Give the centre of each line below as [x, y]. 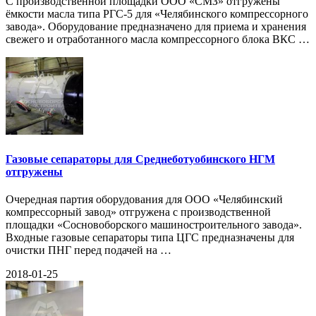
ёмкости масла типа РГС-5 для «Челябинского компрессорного [157, 14]
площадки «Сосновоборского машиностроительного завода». [154, 224]
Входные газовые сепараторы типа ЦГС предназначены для [150, 237]
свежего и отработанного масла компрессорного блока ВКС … [158, 39]
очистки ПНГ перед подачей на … [89, 250]
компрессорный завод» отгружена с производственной [138, 212]
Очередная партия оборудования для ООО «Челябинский [144, 199]
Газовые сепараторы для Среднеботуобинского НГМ [140, 159]
